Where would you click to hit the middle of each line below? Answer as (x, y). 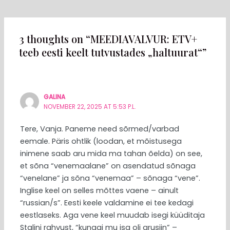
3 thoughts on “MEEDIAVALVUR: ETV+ (108, 39)
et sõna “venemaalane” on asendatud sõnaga (108, 166)
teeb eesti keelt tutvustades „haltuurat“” (113, 52)
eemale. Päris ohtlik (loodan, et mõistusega (101, 141)
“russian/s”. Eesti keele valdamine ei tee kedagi (107, 203)
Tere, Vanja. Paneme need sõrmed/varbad (100, 129)
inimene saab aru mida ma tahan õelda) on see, (111, 154)
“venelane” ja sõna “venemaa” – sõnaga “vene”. (110, 178)
